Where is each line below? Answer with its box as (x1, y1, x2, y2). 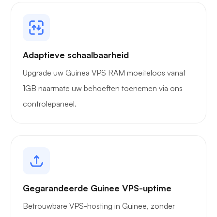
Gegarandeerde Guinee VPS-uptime (23, 183, 171, 194)
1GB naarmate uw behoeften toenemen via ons (23, 83, 183, 93)
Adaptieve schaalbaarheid (23, 49, 129, 61)
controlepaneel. (23, 99, 77, 109)
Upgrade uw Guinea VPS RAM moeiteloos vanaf (23, 68, 186, 78)
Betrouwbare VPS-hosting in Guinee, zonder (23, 201, 175, 211)
